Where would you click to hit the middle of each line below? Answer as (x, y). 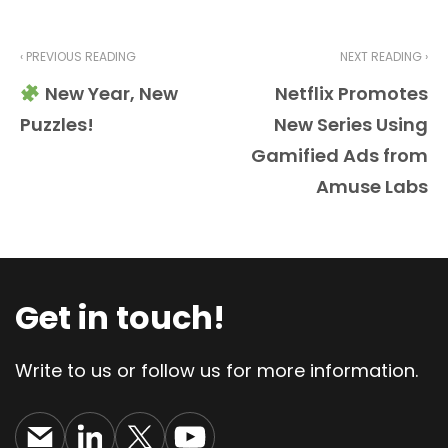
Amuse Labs (372, 187)
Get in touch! (120, 318)
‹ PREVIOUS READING (78, 57)
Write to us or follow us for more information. (216, 371)
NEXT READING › (384, 57)
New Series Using (351, 125)
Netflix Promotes (351, 94)
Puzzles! (57, 125)
